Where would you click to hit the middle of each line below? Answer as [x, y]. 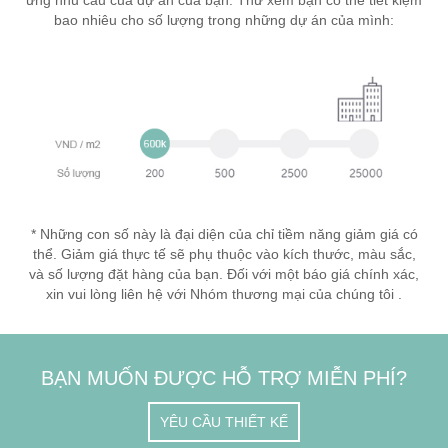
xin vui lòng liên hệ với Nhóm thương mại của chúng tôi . [224, 294]
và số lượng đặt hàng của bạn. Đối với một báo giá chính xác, [224, 274]
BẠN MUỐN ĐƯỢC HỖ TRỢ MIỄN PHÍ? [224, 378]
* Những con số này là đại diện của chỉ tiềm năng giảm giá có [224, 234]
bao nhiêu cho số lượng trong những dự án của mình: [224, 20]
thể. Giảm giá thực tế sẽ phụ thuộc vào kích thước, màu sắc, [224, 254]
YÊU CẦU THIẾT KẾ [224, 422]
